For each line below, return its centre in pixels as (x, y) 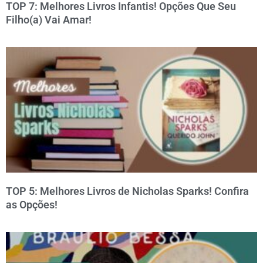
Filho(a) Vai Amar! (49, 19)
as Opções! (32, 204)
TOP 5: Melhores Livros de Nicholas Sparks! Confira (127, 191)
